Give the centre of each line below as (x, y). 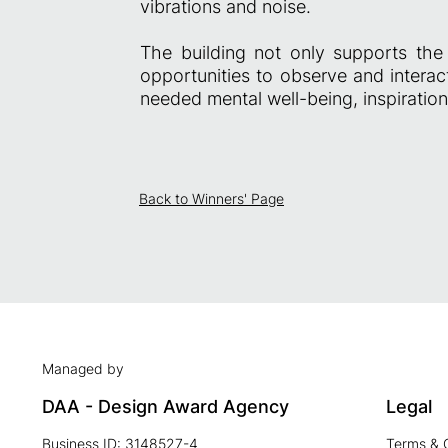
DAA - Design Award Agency (165, 407)
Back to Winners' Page (211, 199)
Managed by (83, 369)
